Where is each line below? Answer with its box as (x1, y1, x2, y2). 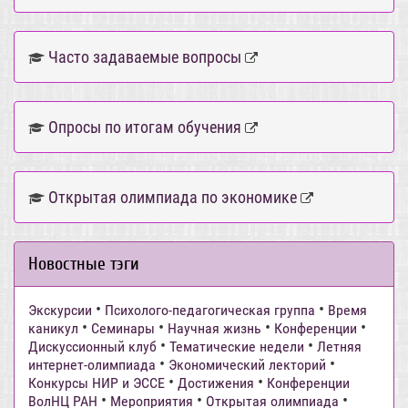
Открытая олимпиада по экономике (48, 188, 297, 208)
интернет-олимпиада (28, 356, 156, 374)
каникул (28, 320, 78, 338)
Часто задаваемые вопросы (48, 47, 241, 67)
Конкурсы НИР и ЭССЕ (28, 374, 165, 393)
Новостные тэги (28, 253, 139, 275)
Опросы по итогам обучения (48, 117, 241, 138)
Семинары (91, 320, 155, 338)
